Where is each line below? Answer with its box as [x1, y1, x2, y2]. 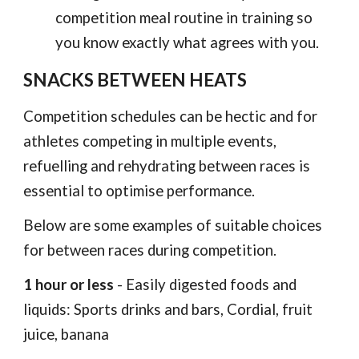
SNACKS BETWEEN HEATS [23, 69, 251, 91]
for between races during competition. [23, 241, 277, 259]
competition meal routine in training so [55, 9, 313, 26]
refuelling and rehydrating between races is [23, 157, 311, 175]
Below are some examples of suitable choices [23, 216, 323, 234]
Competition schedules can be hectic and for [23, 107, 318, 125]
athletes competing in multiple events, [23, 132, 277, 150]
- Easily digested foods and [114, 276, 297, 293]
